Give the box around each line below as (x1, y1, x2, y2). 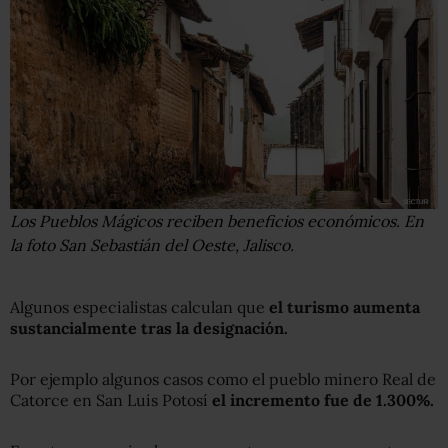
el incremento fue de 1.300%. (212, 390, 434, 411)
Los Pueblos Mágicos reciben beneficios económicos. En (10, 211, 424, 232)
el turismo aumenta (269, 297, 420, 318)
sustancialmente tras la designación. (10, 318, 288, 339)
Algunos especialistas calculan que (10, 297, 269, 318)
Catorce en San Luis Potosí (10, 390, 212, 411)
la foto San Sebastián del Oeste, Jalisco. (10, 235, 294, 256)
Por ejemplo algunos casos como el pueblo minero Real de (10, 369, 436, 390)
